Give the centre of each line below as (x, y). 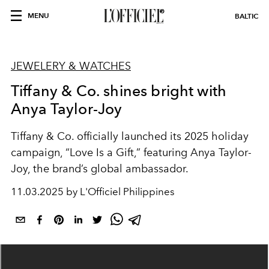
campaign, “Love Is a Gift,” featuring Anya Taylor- (131, 153)
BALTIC (246, 16)
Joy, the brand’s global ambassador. (100, 169)
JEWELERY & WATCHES (71, 66)
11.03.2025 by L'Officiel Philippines (93, 192)
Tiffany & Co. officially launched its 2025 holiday (130, 136)
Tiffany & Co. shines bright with (119, 91)
